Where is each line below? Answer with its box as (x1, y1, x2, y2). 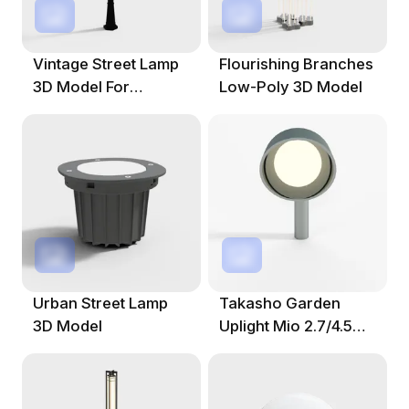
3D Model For (32, 78, 130, 97)
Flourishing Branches (219, 55, 374, 74)
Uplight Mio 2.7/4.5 (219, 317, 353, 336)
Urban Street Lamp (32, 294, 168, 313)
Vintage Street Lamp (32, 55, 179, 74)
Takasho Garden (219, 294, 341, 313)
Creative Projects (32, 100, 160, 120)
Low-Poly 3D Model (219, 78, 363, 97)
